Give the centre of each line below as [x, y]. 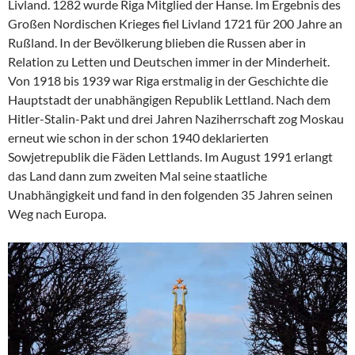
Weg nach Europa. [57, 214]
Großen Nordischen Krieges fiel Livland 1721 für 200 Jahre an [175, 24]
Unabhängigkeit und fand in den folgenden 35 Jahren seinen [170, 195]
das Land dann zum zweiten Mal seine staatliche [137, 176]
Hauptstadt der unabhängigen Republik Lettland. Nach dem [169, 100]
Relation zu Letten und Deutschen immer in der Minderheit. [169, 62]
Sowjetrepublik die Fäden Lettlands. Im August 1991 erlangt [170, 157]
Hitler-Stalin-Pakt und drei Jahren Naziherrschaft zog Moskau [176, 119]
